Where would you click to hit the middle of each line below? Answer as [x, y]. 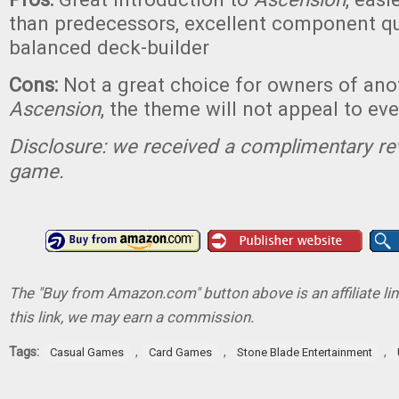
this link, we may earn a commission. [131, 317]
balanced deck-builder [109, 47]
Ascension [55, 109]
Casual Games [87, 352]
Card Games [180, 352]
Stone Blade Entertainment [305, 352]
